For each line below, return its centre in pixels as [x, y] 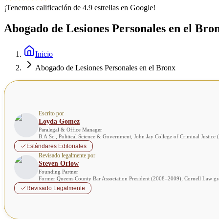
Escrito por [51, 114]
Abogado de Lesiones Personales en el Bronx [105, 68]
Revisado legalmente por [67, 156]
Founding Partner [58, 172]
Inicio [44, 54]
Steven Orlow [59, 164]
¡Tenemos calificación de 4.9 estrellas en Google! [80, 8]
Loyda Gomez [59, 122]
